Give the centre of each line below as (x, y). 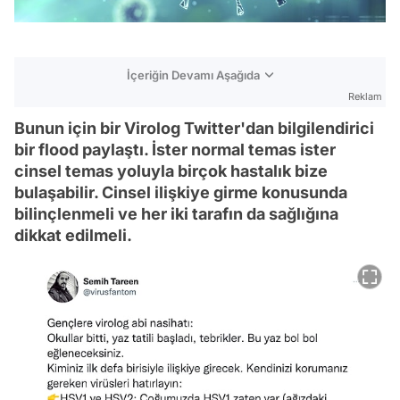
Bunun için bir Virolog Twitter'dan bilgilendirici (194, 128)
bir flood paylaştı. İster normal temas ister (175, 149)
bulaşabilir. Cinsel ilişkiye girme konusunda (181, 192)
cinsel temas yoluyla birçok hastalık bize (171, 171)
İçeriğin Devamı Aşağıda (193, 75)
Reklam (365, 96)
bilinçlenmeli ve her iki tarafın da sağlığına (176, 213)
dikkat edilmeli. (73, 235)
